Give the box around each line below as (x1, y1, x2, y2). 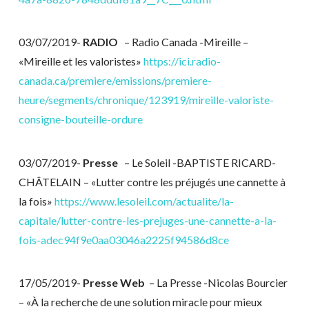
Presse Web (82, 276, 147, 289)
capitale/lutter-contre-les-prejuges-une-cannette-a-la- (18, 213, 277, 227)
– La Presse (146, 276, 201, 289)
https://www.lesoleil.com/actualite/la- (54, 194, 234, 208)
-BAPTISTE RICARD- (172, 155, 276, 169)
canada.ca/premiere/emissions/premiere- (18, 74, 212, 88)
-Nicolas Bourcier (203, 276, 288, 289)
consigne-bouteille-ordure (18, 112, 143, 126)
